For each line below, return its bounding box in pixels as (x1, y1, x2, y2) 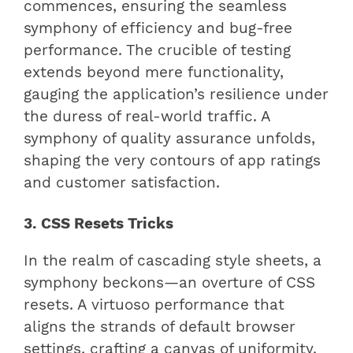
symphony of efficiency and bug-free (24, 20, 292, 38)
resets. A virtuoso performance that (24, 296, 284, 314)
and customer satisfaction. (24, 174, 220, 192)
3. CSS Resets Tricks (24, 215, 173, 233)
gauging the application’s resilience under (24, 86, 329, 104)
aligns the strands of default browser (24, 318, 295, 336)
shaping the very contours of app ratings (24, 152, 321, 170)
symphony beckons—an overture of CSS (24, 274, 315, 292)
